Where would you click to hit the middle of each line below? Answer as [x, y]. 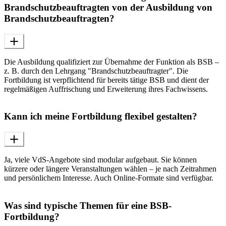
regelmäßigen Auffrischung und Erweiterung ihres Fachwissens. [106, 89]
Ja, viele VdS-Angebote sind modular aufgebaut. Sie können [100, 160]
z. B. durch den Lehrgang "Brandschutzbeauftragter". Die [96, 71]
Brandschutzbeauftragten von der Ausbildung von [108, 7]
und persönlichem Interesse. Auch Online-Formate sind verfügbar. [109, 178]
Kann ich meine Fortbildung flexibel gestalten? [101, 117]
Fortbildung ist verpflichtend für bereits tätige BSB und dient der [106, 80]
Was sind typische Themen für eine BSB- [88, 205]
